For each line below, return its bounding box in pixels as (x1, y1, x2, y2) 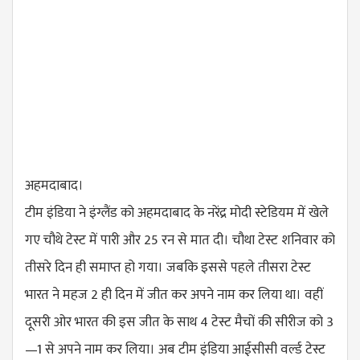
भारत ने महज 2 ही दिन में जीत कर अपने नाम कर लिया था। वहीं (25, 283, 324, 306)
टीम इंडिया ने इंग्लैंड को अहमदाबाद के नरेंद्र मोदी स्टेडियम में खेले (25, 201, 329, 224)
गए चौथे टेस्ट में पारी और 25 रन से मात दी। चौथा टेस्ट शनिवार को (25, 228, 335, 252)
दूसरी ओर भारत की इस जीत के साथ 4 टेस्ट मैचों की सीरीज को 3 (25, 310, 333, 333)
